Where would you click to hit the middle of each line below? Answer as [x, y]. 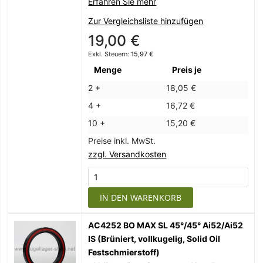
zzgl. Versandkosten [127, 154]
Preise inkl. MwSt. [122, 141]
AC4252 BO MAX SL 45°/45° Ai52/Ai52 [166, 225]
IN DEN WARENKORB [141, 198]
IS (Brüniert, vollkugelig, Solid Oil [154, 239]
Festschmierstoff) [124, 252]
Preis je [187, 70]
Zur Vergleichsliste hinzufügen [146, 21]
